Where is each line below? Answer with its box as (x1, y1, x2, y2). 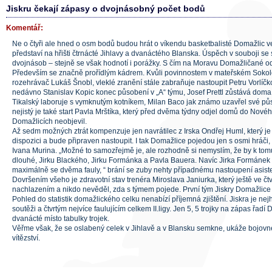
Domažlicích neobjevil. (12, 117, 87, 126)
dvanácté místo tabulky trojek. (12, 214, 109, 223)
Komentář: (6, 24, 43, 32)
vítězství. (12, 234, 40, 242)
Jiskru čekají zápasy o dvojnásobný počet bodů (6, 4, 205, 13)
